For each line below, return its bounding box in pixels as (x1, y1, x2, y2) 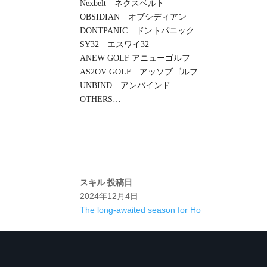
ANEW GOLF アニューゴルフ (80, 53, 191, 63)
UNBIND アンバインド (80, 80, 171, 90)
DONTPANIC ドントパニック (80, 26, 195, 35)
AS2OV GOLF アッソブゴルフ (80, 67, 198, 76)
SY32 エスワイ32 (80, 39, 150, 49)
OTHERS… (80, 94, 122, 104)
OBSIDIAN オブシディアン (80, 12, 187, 21)
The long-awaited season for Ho (80, 204, 201, 215)
